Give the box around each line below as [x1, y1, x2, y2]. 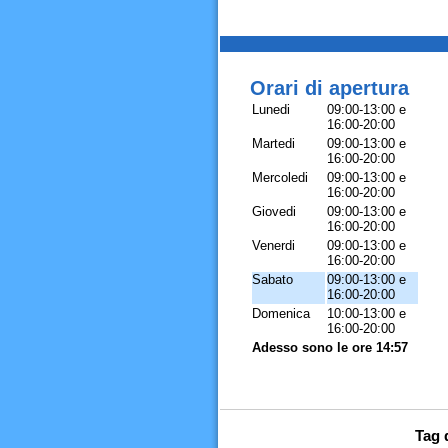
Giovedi [251, 204, 296, 219]
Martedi [251, 136, 295, 151]
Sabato [251, 272, 293, 287]
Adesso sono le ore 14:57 [251, 340, 408, 355]
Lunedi [251, 102, 290, 117]
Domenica [251, 306, 310, 321]
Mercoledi [251, 170, 308, 185]
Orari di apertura [249, 77, 409, 99]
